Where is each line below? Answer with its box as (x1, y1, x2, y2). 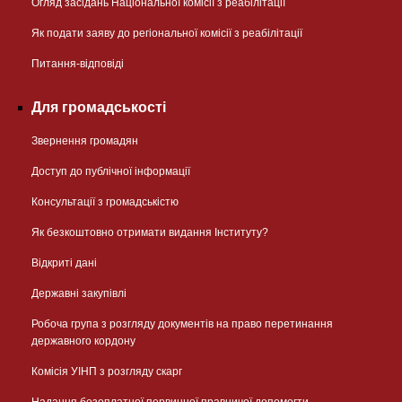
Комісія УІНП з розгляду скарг (31, 364, 182, 378)
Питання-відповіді (31, 57, 124, 70)
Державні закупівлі (31, 286, 127, 300)
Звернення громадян (31, 134, 138, 147)
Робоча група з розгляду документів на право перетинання (31, 317, 333, 330)
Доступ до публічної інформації (31, 164, 190, 178)
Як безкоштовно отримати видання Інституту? (31, 225, 268, 239)
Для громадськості (31, 99, 166, 115)
